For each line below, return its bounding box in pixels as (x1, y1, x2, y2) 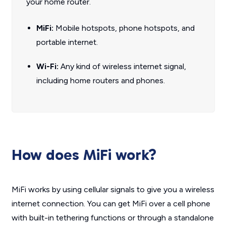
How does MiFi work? (11, 146, 156, 164)
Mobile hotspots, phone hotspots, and (55, 23, 195, 33)
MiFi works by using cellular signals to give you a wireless (11, 185, 214, 194)
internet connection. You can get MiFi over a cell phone (11, 199, 210, 208)
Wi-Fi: (36, 62, 61, 71)
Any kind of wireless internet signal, (60, 62, 186, 71)
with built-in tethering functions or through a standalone (11, 213, 214, 222)
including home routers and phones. (36, 76, 165, 85)
